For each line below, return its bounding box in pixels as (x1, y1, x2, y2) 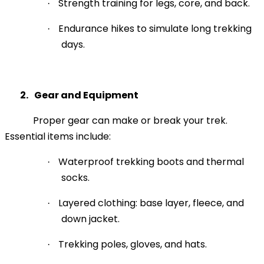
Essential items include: (5, 129, 111, 143)
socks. (61, 170, 90, 184)
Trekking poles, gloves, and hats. (58, 237, 207, 251)
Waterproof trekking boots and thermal (58, 154, 244, 169)
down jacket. (61, 212, 120, 226)
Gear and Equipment (34, 88, 138, 102)
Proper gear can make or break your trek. (33, 113, 227, 127)
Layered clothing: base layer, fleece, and (58, 196, 244, 210)
